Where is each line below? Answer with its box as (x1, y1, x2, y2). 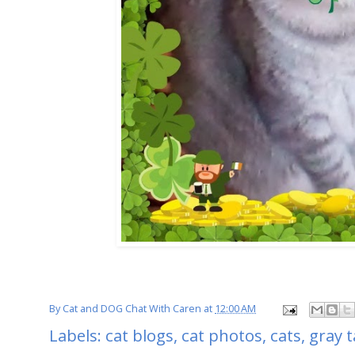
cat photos (181, 324, 262, 347)
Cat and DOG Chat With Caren (63, 302, 201, 316)
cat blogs (105, 324, 174, 347)
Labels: (49, 324, 105, 347)
